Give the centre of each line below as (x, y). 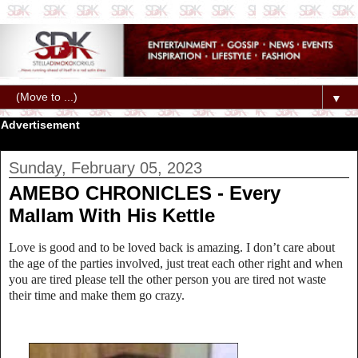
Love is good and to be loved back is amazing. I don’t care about (172, 247)
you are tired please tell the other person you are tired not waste (167, 279)
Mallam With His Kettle (112, 216)
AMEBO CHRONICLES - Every (145, 193)
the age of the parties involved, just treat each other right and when (176, 263)
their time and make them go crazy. (97, 295)
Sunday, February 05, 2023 (105, 168)
